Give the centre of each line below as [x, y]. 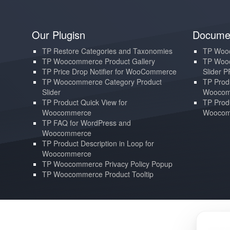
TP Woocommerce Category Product [102, 82]
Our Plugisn [59, 35]
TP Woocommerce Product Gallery [99, 61]
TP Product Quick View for [85, 102]
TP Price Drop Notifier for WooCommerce [109, 71]
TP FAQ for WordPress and [87, 123]
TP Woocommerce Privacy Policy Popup [107, 164]
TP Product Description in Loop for [98, 143]
